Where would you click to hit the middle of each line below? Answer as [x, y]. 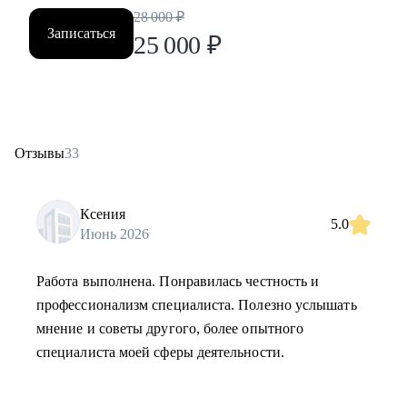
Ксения [103, 213]
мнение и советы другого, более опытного [170, 328]
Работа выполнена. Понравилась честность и [178, 281]
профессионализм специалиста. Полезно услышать [197, 305]
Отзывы [40, 153]
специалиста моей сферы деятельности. [160, 352]
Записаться [81, 33]
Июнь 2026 [114, 233]
